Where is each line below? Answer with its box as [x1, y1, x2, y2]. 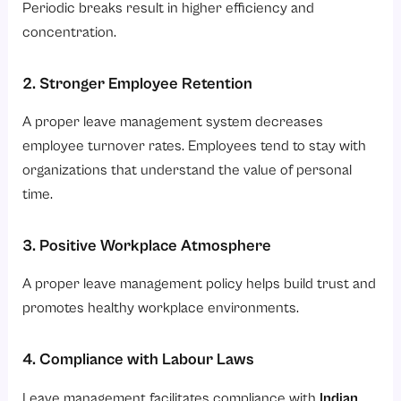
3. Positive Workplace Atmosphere [22, 236, 272, 256]
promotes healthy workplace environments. [22, 300, 300, 318]
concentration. [22, 24, 117, 42]
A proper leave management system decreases [22, 114, 324, 132]
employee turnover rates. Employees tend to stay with [22, 138, 367, 156]
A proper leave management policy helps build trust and [22, 276, 377, 294]
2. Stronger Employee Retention [22, 73, 253, 93]
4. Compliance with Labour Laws [22, 350, 255, 370]
